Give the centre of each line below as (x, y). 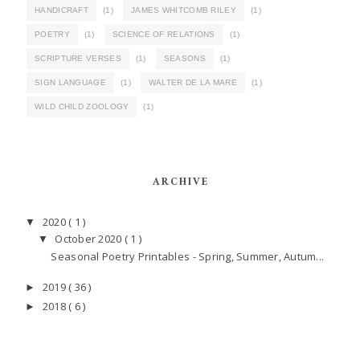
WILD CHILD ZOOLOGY (82, 106)
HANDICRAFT (61, 10)
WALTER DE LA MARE (192, 82)
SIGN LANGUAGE (70, 82)
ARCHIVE (180, 182)
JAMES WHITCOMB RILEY (183, 10)
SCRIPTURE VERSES (78, 58)
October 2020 (90, 239)
